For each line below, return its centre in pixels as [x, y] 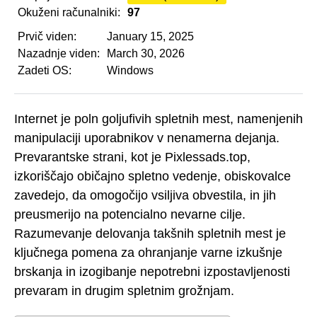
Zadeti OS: [45, 70]
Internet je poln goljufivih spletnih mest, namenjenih [158, 119]
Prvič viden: [47, 36]
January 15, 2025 [150, 36]
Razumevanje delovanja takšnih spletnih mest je [150, 233]
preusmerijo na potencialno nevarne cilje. [130, 214]
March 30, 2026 [146, 53]
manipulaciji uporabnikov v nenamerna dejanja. [147, 138]
